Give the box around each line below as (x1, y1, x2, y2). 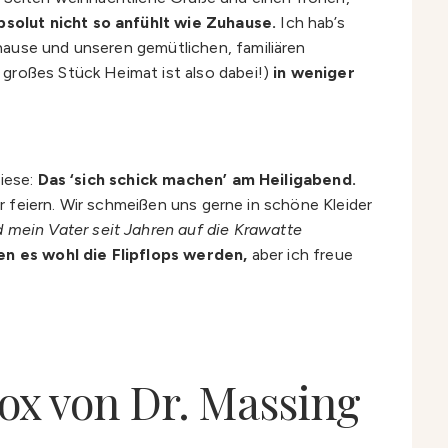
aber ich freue (247, 244, 353, 264)
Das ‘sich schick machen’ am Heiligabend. (37, 169, 356, 189)
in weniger (273, 62, 355, 82)
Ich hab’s (276, 12, 345, 32)
